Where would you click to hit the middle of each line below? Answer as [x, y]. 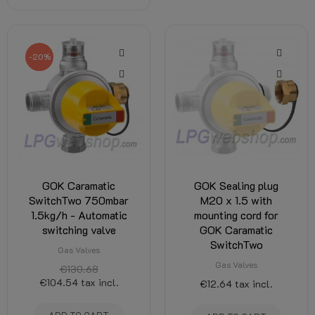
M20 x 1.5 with [236, 200]
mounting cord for [236, 215]
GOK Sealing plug [236, 185]
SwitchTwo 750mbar [79, 200]
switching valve [79, 230]
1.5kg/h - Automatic [79, 215]
